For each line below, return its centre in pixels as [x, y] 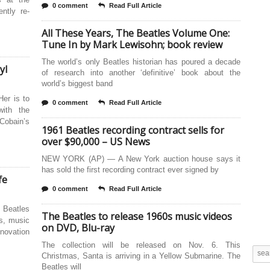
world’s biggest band [77, 83]
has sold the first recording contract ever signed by [130, 170]
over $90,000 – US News [96, 142]
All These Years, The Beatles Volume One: [136, 33]
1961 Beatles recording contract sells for [133, 130]
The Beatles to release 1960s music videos [137, 216]
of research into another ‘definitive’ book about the [141, 73]
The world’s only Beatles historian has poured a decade [141, 62]
